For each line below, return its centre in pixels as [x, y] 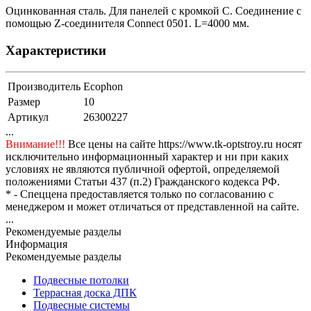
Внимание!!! [35, 144]
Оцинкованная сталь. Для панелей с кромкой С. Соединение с [153, 11]
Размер [24, 101]
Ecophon [103, 86]
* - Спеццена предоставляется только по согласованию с [140, 194]
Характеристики [56, 51]
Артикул [28, 117]
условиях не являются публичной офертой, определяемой [143, 169]
